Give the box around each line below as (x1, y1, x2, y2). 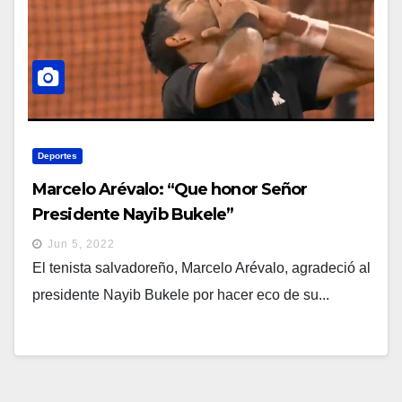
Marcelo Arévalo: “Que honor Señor (32, 179, 308, 200)
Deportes (38, 151, 77, 162)
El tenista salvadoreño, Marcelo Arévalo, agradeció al (32, 260, 371, 276)
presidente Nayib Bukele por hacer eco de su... (32, 287, 329, 303)
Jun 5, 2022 (48, 238, 115, 251)
